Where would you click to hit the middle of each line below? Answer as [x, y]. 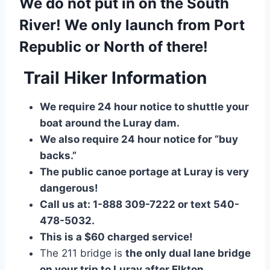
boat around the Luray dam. [110, 123]
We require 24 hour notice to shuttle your [144, 107]
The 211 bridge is [83, 253]
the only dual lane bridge [188, 253]
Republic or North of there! [114, 47]
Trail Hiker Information [113, 78]
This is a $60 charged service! [116, 237]
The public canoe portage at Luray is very [144, 172]
